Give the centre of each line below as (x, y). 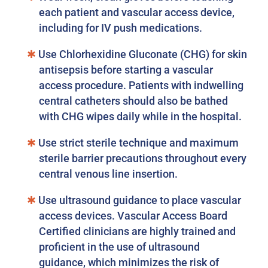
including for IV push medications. (121, 28)
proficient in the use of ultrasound (120, 246)
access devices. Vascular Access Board (133, 215)
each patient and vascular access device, (137, 12)
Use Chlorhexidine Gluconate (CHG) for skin (142, 54)
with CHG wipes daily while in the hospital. (141, 116)
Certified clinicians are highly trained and (138, 231)
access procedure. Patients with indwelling (141, 85)
